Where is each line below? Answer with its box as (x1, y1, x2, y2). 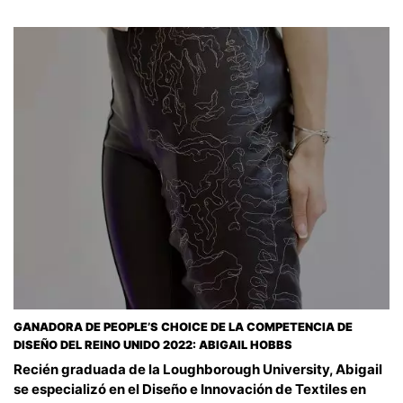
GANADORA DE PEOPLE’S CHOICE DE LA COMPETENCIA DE (13, 319, 353, 334)
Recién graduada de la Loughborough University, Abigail (13, 360, 382, 378)
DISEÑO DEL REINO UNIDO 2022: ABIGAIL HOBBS (13, 337, 292, 352)
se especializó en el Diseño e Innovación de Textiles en (13, 380, 366, 398)
